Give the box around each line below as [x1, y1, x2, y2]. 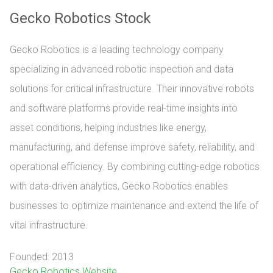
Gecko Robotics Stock [10, 10, 151, 27]
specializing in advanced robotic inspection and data [10, 63, 233, 75]
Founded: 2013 [10, 251, 74, 263]
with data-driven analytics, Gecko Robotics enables [10, 180, 228, 192]
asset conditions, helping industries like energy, [10, 122, 207, 133]
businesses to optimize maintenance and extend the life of [10, 200, 258, 211]
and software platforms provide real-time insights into [10, 102, 238, 114]
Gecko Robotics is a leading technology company [10, 44, 224, 55]
